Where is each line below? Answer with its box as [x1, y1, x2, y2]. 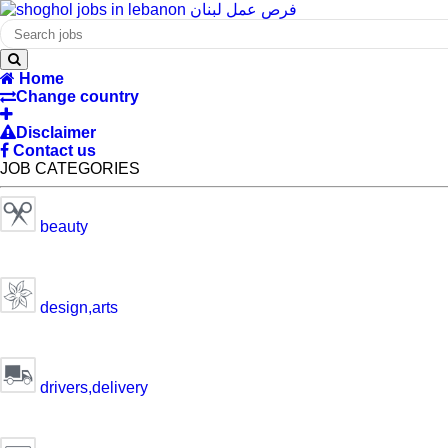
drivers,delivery [36, 378, 148, 396]
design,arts [36, 298, 118, 316]
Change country [16, 88, 139, 106]
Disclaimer [16, 124, 96, 142]
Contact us [13, 142, 96, 160]
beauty [36, 218, 88, 236]
